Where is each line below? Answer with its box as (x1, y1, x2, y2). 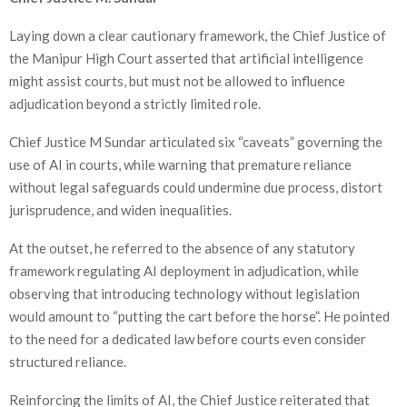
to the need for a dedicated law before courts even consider (9, 330, 366, 347)
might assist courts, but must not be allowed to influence (9, 72, 345, 89)
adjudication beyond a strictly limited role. (9, 94, 261, 112)
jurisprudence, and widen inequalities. (9, 201, 232, 218)
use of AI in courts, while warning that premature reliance (9, 155, 352, 173)
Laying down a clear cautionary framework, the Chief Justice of (9, 26, 386, 44)
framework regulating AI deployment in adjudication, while (9, 262, 359, 279)
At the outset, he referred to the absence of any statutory (9, 239, 355, 256)
